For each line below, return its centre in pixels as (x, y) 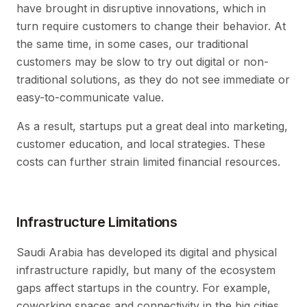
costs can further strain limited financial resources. (148, 162)
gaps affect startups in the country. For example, (144, 288)
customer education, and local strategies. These (141, 144)
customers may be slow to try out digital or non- (143, 62)
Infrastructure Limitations (97, 222)
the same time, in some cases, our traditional (132, 44)
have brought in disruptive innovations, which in (141, 9)
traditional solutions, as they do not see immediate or (153, 80)
